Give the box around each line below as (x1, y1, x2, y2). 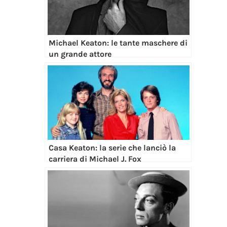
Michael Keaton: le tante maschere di (48, 37, 187, 48)
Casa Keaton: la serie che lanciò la (48, 142, 176, 153)
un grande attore (48, 49, 111, 59)
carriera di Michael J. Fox (48, 154, 141, 164)
